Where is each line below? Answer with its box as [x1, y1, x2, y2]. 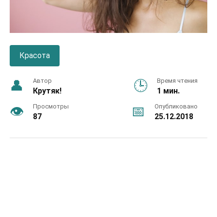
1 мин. [157, 86, 180, 95]
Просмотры [33, 102, 69, 110]
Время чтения [157, 77, 198, 84]
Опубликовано [155, 102, 198, 110]
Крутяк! [33, 86, 62, 95]
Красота [19, 50, 50, 60]
